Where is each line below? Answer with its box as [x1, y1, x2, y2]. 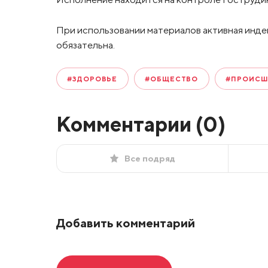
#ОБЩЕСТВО [145, 75, 199, 83]
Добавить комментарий [56, 215, 195, 230]
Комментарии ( [56, 111, 203, 137]
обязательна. [56, 38, 115, 51]
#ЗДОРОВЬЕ [67, 75, 118, 83]
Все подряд [124, 153, 175, 163]
